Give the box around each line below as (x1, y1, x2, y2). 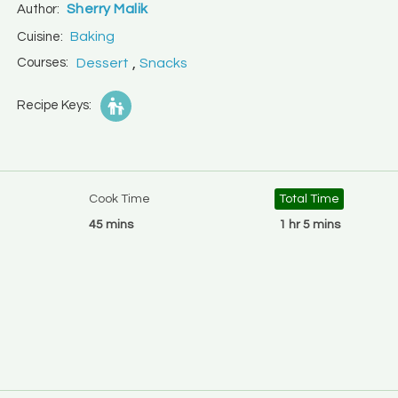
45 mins (89, 218, 134, 231)
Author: (13, 2, 62, 16)
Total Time (279, 192, 340, 205)
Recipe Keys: (13, 99, 92, 112)
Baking (69, 28, 115, 44)
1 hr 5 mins (278, 218, 340, 231)
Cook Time (89, 192, 151, 205)
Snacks (139, 56, 187, 70)
